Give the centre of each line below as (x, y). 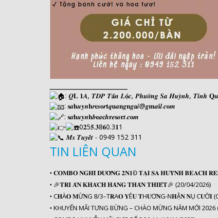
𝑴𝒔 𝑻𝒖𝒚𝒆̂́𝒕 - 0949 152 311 (103, 137)
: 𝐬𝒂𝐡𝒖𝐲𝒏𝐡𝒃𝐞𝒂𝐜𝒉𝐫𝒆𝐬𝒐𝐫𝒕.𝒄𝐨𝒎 (101, 116)
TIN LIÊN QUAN (93, 152)
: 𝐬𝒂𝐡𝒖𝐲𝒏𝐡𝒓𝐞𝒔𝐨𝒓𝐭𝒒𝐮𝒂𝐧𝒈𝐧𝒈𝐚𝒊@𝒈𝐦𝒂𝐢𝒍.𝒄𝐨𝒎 (120, 106)
